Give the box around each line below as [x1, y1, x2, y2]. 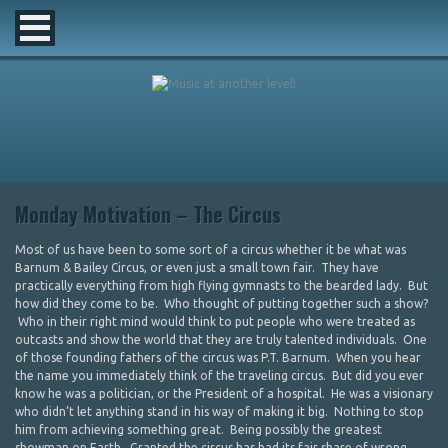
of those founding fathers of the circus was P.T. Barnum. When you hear [15, 351, 421, 364]
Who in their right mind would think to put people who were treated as [15, 315, 415, 328]
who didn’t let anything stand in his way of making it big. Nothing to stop [15, 405, 424, 418]
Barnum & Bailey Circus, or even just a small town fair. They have [15, 261, 379, 274]
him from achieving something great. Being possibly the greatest [15, 423, 382, 436]
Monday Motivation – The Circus [15, 199, 281, 229]
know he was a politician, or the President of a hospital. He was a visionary [15, 387, 433, 400]
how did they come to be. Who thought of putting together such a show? [15, 297, 428, 310]
